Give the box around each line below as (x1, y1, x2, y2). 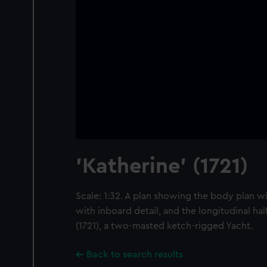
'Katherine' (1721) (76, 156, 248, 177)
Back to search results (86, 250, 183, 259)
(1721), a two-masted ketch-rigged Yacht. (76, 221, 253, 231)
